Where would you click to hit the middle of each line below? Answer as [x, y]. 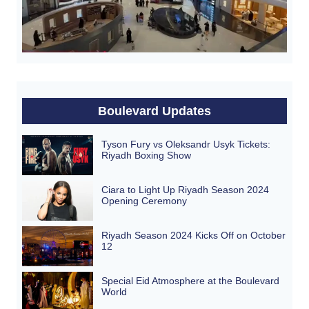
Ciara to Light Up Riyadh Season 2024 [186, 189]
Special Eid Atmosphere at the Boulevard [191, 280]
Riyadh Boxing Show [147, 155]
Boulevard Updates [154, 111]
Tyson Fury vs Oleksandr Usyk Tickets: [186, 144]
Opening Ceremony [144, 200]
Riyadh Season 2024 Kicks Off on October [194, 235]
